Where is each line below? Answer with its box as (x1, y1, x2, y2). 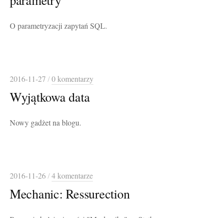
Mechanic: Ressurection (10, 185, 130, 202)
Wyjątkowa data (10, 88, 90, 106)
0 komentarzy (52, 73, 93, 85)
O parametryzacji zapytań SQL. (10, 20, 107, 32)
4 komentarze (52, 170, 93, 182)
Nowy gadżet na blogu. (10, 117, 81, 128)
